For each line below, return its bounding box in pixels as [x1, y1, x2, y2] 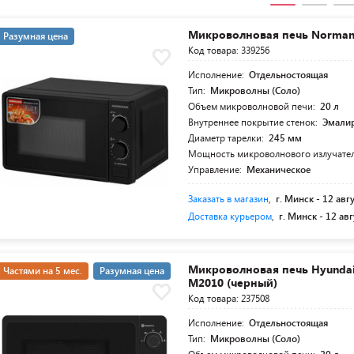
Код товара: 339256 [188, 43, 270, 57]
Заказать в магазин [188, 192, 269, 205]
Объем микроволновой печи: [188, 100, 318, 113]
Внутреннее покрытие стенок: [188, 115, 321, 129]
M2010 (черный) [188, 275, 278, 291]
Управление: [188, 163, 245, 176]
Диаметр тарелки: [188, 131, 267, 145]
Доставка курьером [188, 209, 273, 223]
